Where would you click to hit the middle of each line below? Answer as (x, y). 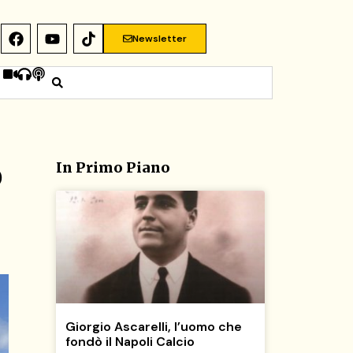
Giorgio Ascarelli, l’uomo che (154, 326)
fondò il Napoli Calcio (130, 341)
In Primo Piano (113, 167)
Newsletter (160, 39)
